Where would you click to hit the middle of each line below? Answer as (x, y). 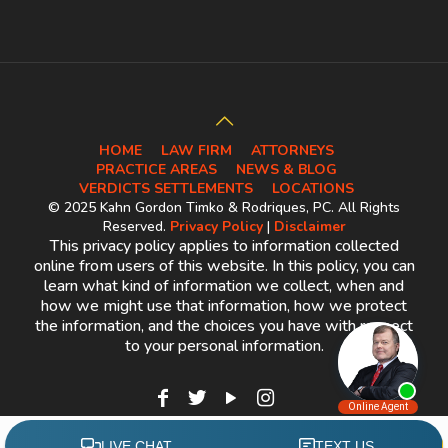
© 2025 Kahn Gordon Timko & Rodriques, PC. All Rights (224, 207)
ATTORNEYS (292, 150)
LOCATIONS (313, 188)
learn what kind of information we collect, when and (224, 286)
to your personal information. (224, 346)
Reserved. (136, 226)
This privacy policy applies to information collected (224, 246)
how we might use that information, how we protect (224, 306)
